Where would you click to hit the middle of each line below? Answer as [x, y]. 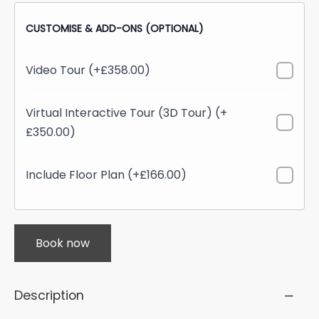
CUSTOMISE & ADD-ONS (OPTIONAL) [115, 29]
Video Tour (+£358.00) [88, 70]
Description [49, 296]
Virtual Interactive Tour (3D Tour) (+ [126, 113]
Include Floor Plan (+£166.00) [106, 175]
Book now [63, 244]
